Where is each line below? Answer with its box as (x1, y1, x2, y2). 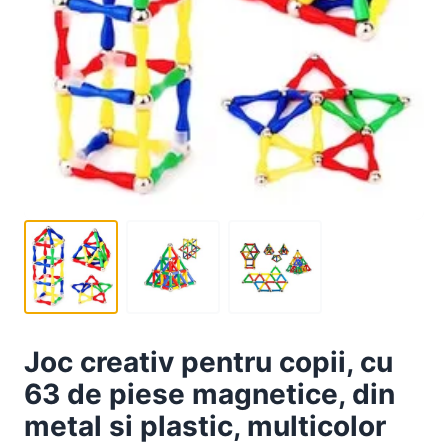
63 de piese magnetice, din (24, 377, 395, 412)
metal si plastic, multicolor (24, 409, 386, 444)
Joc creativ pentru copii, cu (24, 345, 393, 380)
